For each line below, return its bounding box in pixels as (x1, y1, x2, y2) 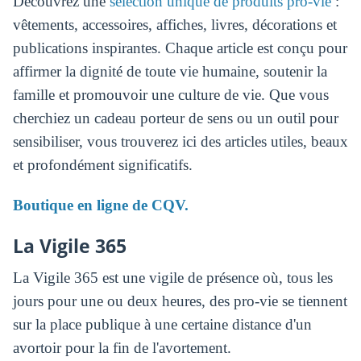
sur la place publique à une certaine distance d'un (12, 316, 312, 334)
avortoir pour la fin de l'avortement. (12, 339, 231, 357)
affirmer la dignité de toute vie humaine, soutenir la (12, 63, 327, 81)
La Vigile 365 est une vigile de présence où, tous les (12, 269, 333, 287)
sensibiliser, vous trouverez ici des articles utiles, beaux (12, 133, 348, 151)
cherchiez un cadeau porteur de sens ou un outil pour (12, 110, 338, 127)
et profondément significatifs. (12, 156, 193, 174)
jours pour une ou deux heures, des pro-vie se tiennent (12, 293, 347, 310)
